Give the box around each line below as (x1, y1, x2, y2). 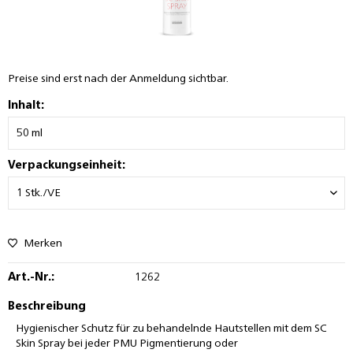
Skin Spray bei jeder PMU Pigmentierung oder (16, 338, 238, 349)
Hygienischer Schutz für (16, 323, 132, 334)
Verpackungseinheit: (8, 160, 125, 171)
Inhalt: (8, 100, 44, 111)
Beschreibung (8, 301, 86, 312)
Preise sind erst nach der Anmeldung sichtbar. (8, 73, 229, 84)
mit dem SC (271, 323, 327, 334)
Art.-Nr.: (8, 272, 54, 283)
